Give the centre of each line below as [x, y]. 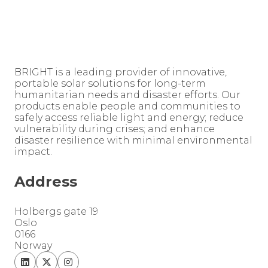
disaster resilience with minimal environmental [133, 140]
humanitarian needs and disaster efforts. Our [127, 95]
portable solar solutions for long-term [110, 83]
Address [46, 182]
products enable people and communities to [127, 106]
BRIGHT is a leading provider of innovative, [121, 72]
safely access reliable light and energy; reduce [129, 118]
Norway [33, 246]
